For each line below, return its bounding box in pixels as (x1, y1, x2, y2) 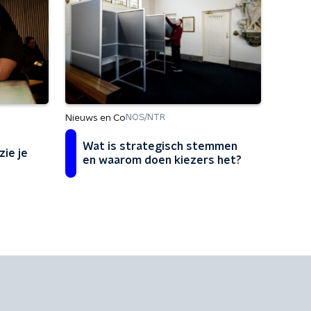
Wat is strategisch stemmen (83, 140, 237, 152)
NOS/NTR (126, 113, 165, 122)
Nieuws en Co (65, 112, 126, 123)
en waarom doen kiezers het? (83, 154, 242, 166)
